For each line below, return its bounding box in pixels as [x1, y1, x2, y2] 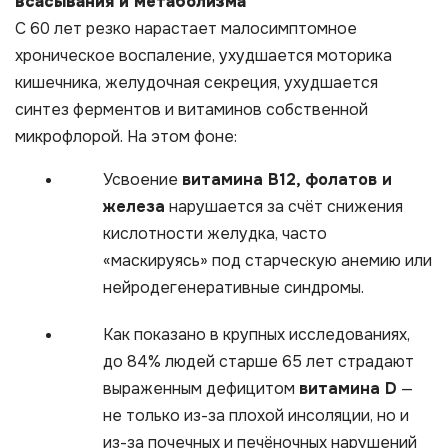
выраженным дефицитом [103, 377, 299, 399]
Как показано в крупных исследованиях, [103, 323, 410, 345]
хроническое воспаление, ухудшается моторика [15, 44, 392, 66]
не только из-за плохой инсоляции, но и [103, 404, 409, 426]
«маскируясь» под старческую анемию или [103, 249, 432, 271]
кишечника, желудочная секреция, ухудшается [15, 71, 378, 93]
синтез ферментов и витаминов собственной [15, 98, 368, 120]
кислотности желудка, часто [103, 222, 327, 244]
